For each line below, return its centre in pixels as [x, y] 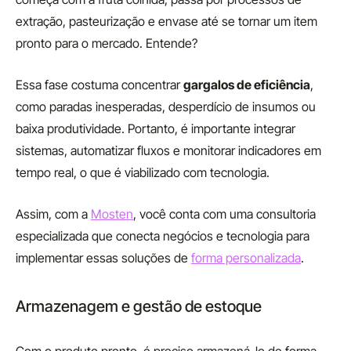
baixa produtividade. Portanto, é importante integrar [156, 128]
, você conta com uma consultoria [224, 214]
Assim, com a [53, 214]
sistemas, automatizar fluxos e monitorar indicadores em [168, 150]
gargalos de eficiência [247, 85]
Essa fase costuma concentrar [100, 85]
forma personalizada [246, 258]
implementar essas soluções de [103, 258]
